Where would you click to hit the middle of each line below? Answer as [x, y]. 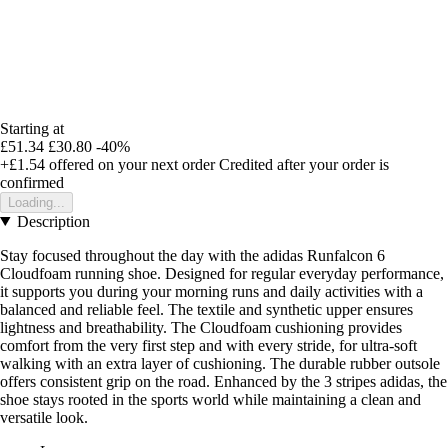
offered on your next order [130, 164]
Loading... [36, 202]
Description [53, 221]
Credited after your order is [304, 164]
